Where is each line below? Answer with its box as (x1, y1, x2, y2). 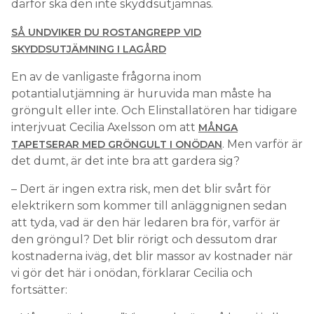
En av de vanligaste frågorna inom (11, 70, 201, 84)
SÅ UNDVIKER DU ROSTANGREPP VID (11, 26, 201, 39)
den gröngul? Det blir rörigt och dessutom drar (11, 233, 278, 247)
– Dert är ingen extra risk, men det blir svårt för (11, 182, 271, 196)
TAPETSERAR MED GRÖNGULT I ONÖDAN (11, 138, 222, 151)
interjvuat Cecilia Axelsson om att (11, 121, 198, 135)
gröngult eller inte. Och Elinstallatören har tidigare (11, 104, 297, 118)
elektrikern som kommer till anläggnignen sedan (11, 199, 287, 213)
